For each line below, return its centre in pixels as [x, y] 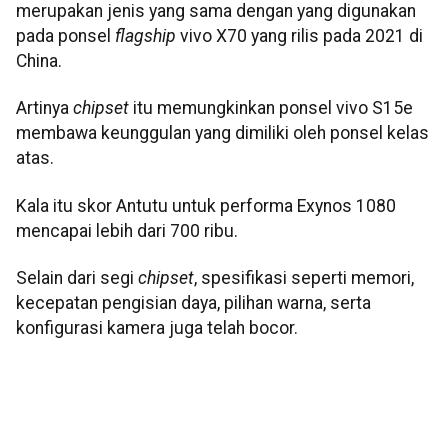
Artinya [44, 108]
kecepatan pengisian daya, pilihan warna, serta [193, 303]
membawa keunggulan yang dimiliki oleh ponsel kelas [222, 133]
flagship [145, 36]
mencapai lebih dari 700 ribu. [127, 230]
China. [39, 61]
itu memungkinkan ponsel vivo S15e [271, 108]
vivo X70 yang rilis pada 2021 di [299, 36]
